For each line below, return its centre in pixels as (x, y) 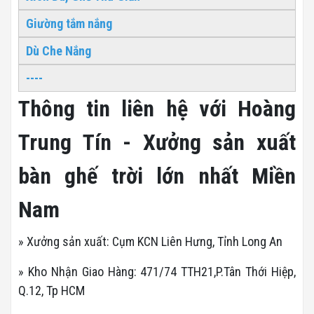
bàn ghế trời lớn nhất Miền (157, 176)
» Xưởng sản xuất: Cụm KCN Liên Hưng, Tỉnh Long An (150, 241)
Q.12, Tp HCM (52, 290)
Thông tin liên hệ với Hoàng (157, 108)
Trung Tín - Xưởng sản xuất (157, 142)
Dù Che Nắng (59, 50)
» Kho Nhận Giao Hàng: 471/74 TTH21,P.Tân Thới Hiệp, (157, 271)
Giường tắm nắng (69, 23)
